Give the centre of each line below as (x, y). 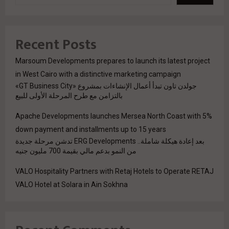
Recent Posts (56, 45)
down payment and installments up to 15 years (91, 130)
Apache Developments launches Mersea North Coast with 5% (114, 116)
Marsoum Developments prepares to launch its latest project (113, 61)
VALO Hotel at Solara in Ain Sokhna (72, 185)
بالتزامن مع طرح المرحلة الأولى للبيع (69, 96)
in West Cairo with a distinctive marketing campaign (98, 74)
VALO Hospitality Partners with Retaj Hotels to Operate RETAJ (114, 171)
